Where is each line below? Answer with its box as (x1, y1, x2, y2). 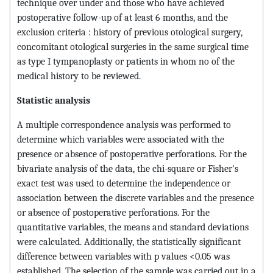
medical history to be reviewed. (17, 69, 141, 82)
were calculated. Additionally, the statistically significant (17, 235, 241, 247)
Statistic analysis (17, 94, 90, 106)
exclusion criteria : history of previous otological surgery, (17, 26, 243, 38)
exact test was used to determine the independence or (17, 177, 230, 189)
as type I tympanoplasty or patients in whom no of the (17, 55, 235, 67)
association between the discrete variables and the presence (17, 191, 254, 204)
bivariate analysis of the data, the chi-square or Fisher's (17, 162, 238, 174)
